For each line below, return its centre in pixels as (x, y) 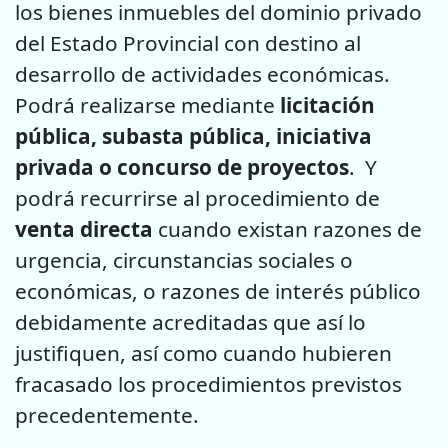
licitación (325, 104)
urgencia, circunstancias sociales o (184, 259)
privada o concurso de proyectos (182, 166)
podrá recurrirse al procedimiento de (197, 197)
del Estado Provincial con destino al (188, 42)
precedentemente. (107, 414)
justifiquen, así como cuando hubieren (203, 352)
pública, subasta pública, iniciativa (193, 135)
